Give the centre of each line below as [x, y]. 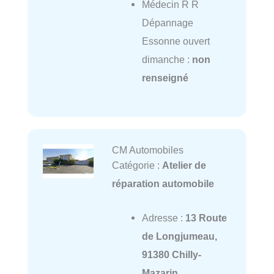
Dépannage [167, 22]
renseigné [165, 77]
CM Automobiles [147, 150]
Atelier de [184, 165]
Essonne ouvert [176, 41]
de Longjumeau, [179, 236]
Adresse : [163, 218]
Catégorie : [137, 165]
